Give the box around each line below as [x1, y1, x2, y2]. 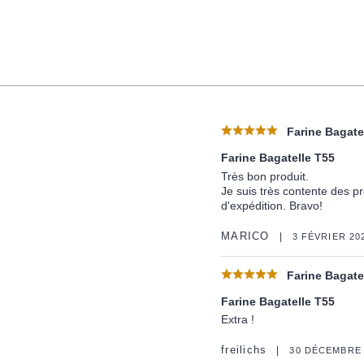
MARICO [221, 230, 270, 242]
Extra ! [221, 312, 254, 326]
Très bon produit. [221, 169, 309, 183]
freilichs [221, 344, 267, 357]
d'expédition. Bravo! [221, 198, 323, 212]
